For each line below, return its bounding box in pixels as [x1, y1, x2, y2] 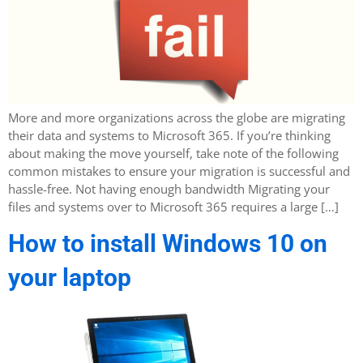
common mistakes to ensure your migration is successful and [8, 162, 350, 179]
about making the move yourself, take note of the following [8, 144, 339, 161]
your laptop [8, 263, 131, 293]
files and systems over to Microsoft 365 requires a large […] [8, 198, 339, 215]
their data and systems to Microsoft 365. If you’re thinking [8, 126, 331, 143]
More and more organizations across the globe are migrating [8, 109, 345, 126]
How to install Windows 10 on [8, 229, 327, 258]
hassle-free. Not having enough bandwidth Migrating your [8, 180, 330, 197]
